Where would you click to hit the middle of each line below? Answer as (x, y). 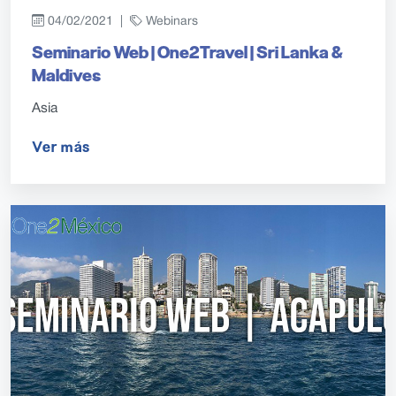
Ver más (61, 148)
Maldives (66, 76)
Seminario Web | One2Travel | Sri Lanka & (187, 53)
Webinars (170, 22)
